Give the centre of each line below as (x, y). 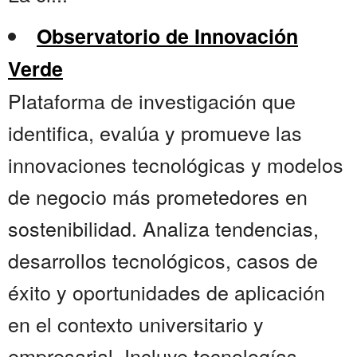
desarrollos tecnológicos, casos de (163, 260)
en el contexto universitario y (136, 324)
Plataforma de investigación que (152, 101)
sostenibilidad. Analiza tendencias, (163, 228)
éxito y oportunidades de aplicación (167, 292)
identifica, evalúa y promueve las (155, 133)
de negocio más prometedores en (158, 196)
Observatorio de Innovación (167, 36)
